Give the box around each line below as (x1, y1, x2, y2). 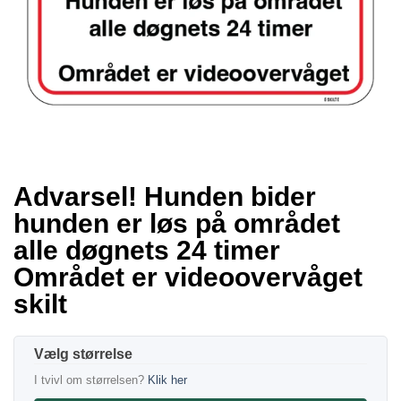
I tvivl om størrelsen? (34, 372, 148, 387)
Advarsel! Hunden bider (13, 181, 316, 211)
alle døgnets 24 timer (13, 235, 280, 265)
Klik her (148, 372, 187, 387)
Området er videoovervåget (13, 261, 363, 292)
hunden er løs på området (13, 208, 340, 238)
